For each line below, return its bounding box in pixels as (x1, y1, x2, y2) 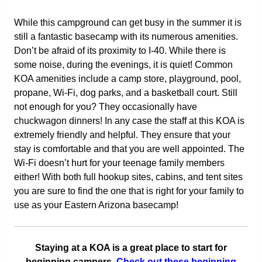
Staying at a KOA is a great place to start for (35, 243, 227, 253)
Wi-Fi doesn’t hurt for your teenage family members (13, 158, 225, 168)
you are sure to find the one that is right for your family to (13, 186, 244, 196)
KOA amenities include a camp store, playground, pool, (13, 74, 241, 84)
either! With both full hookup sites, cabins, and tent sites (13, 172, 243, 182)
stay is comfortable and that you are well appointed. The (13, 144, 244, 154)
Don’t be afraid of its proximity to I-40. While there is (13, 46, 226, 56)
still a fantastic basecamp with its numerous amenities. (13, 32, 238, 42)
